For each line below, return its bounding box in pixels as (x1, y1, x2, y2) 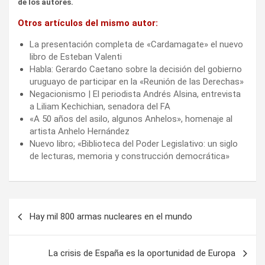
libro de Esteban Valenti (30, 51, 122, 63)
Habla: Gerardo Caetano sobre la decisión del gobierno (30, 64, 242, 75)
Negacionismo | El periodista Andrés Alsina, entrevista (30, 89, 241, 100)
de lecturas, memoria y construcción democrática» (30, 151, 230, 162)
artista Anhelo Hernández (30, 126, 130, 137)
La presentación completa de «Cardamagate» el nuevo (30, 39, 243, 50)
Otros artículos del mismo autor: (18, 18, 158, 29)
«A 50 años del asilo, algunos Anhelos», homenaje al (30, 114, 232, 125)
